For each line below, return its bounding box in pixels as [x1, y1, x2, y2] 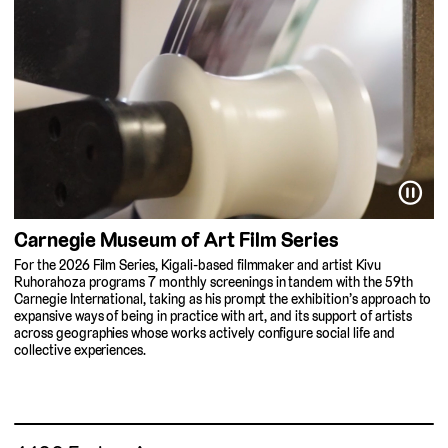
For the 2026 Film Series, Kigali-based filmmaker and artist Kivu [14, 255, 381, 274]
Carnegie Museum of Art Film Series [14, 226, 340, 254]
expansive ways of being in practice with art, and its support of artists [14, 306, 412, 325]
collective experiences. [14, 340, 147, 359]
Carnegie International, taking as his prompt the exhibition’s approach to [14, 289, 432, 308]
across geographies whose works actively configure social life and [14, 323, 395, 342]
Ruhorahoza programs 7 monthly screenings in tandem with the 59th [14, 272, 413, 291]
